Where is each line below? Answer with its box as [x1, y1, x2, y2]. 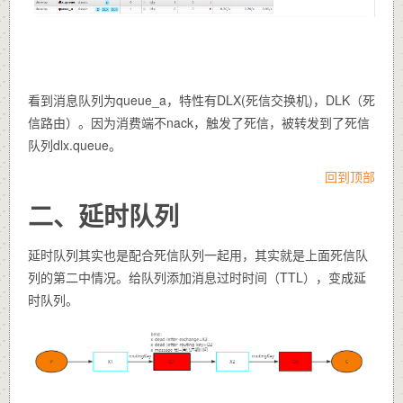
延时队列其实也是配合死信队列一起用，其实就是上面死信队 [28, 245, 368, 264]
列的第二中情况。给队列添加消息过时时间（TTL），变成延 [28, 267, 366, 286]
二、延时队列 [28, 196, 179, 234]
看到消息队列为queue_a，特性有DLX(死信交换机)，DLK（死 [28, 90, 375, 109]
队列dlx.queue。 [28, 135, 121, 154]
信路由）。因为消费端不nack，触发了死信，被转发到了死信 [28, 112, 370, 131]
